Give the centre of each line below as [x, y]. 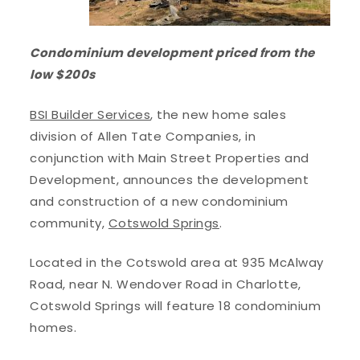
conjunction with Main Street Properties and [170, 157]
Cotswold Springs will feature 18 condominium [176, 306]
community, [69, 223]
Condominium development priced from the [172, 53]
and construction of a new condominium [159, 201]
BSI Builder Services [90, 114]
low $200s [63, 75]
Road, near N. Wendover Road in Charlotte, [166, 284]
